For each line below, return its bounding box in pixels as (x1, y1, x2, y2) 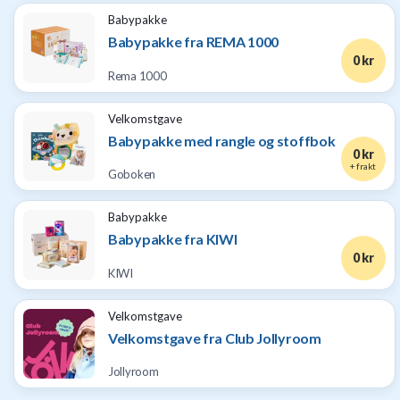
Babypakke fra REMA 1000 (108, 33, 279, 50)
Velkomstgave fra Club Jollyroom (108, 329, 321, 346)
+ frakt (350, 161, 376, 171)
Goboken (108, 167, 155, 181)
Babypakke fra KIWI (108, 230, 237, 247)
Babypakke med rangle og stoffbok (108, 131, 336, 149)
